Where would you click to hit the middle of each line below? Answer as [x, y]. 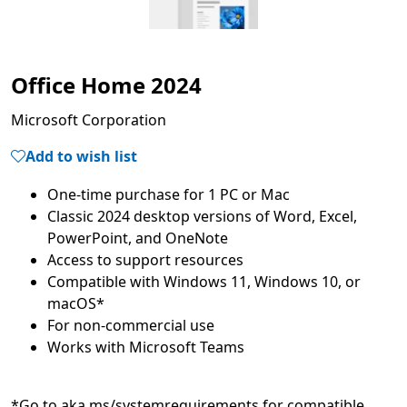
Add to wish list [81, 156]
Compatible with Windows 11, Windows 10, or [204, 281]
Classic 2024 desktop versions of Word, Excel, [202, 216]
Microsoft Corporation [89, 119]
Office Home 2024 [106, 84]
